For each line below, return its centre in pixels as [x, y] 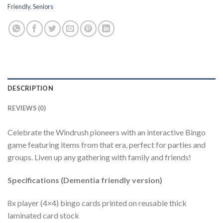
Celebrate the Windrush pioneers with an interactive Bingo [107, 132]
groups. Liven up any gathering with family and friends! [99, 157]
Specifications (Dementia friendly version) [85, 180]
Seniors [43, 7]
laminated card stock [43, 215]
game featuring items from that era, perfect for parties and [107, 145]
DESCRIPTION [30, 88]
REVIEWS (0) [27, 108]
